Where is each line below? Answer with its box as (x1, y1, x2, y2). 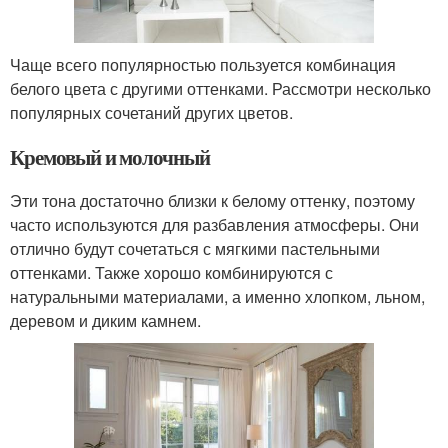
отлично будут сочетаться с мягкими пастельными (10, 237, 380, 261)
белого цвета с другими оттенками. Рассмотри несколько (10, 77, 431, 101)
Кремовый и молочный (10, 142, 211, 173)
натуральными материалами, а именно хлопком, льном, (10, 285, 425, 309)
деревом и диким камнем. (10, 309, 201, 333)
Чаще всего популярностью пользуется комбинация (10, 53, 396, 77)
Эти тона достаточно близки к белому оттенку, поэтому (10, 189, 415, 213)
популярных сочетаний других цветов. (10, 101, 293, 125)
